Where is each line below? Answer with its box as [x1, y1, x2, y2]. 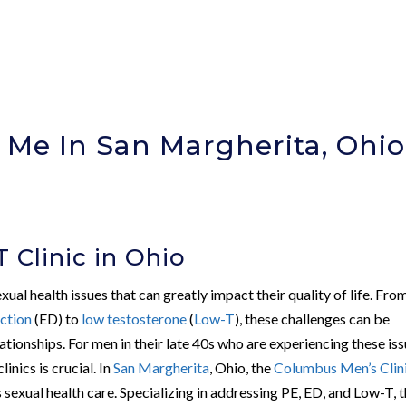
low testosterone [82, 309, 188, 327]
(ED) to [32, 309, 82, 327]
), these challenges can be [235, 309, 391, 327]
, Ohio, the [209, 358, 275, 376]
